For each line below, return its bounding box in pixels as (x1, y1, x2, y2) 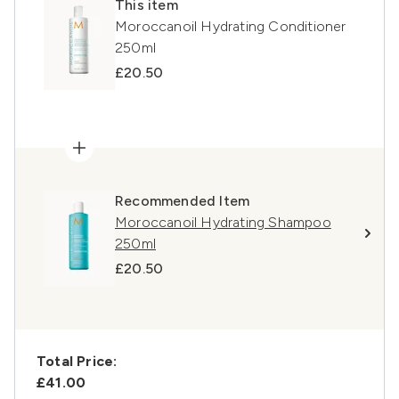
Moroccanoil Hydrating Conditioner (115, 18, 346, 36)
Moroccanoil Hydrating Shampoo (115, 214, 331, 232)
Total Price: (37, 353, 118, 370)
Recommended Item (115, 192, 250, 210)
